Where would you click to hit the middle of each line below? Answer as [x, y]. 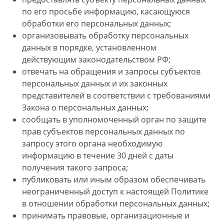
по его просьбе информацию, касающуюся [106, 11]
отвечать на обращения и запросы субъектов [111, 71]
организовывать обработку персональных [105, 35]
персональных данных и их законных [95, 83]
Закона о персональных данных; [85, 107]
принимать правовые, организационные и [106, 215]
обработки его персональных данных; [96, 23]
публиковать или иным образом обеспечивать [114, 179]
